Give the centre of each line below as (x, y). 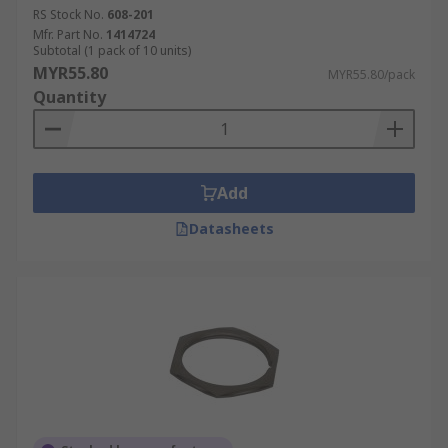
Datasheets (231, 228)
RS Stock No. (68, 14)
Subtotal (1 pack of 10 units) (112, 50)
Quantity (69, 97)
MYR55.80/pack (371, 74)
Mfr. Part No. (68, 34)
